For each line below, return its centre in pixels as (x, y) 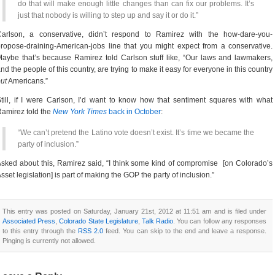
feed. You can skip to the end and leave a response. (185, 231)
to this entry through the (41, 231)
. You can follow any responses (220, 221)
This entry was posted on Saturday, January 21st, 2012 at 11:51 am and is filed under (134, 211)
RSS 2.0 (91, 231)
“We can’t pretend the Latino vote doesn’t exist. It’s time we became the (136, 133)
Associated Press (29, 221)
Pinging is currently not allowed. (49, 241)
